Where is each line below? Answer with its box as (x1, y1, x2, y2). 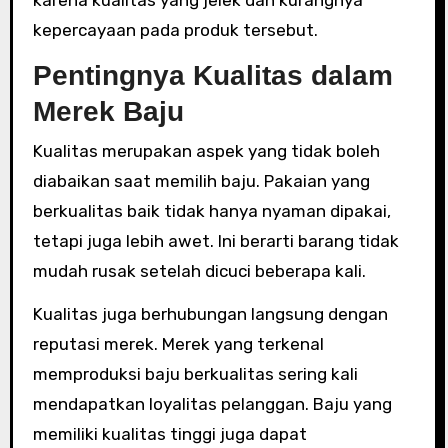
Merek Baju (32, 95, 184, 127)
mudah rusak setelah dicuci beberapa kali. (32, 261, 366, 281)
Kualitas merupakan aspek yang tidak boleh (32, 141, 380, 161)
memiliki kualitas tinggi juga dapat (32, 424, 307, 444)
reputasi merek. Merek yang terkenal (32, 334, 324, 354)
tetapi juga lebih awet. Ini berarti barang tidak (32, 231, 399, 251)
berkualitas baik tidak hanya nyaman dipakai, (32, 201, 391, 221)
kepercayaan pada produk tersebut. (32, 19, 318, 40)
